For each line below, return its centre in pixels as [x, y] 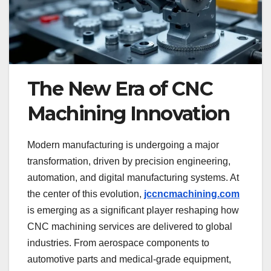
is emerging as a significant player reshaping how [133, 211]
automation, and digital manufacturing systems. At [133, 178]
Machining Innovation [128, 114]
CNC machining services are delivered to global [130, 227]
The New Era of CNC [120, 89]
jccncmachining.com [192, 194]
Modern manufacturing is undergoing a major [123, 145]
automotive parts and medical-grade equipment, [129, 260]
